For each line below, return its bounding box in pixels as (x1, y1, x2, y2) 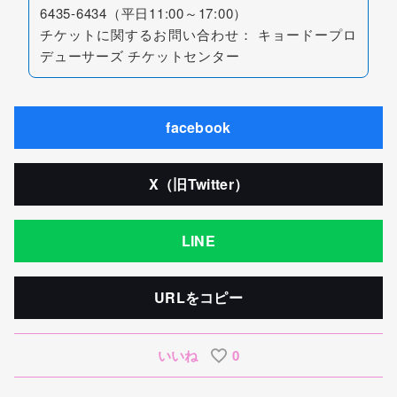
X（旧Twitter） (148, 174, 249, 195)
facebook (166, 117, 231, 138)
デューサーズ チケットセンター (40, 46, 240, 66)
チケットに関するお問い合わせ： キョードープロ (40, 25, 357, 44)
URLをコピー (153, 287, 244, 308)
